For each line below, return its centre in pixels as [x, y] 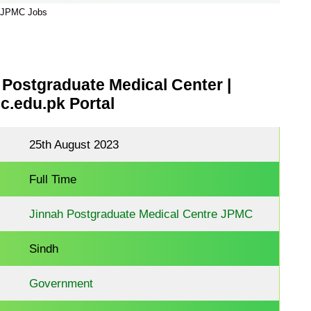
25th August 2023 [74, 145]
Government [61, 284]
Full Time [53, 179]
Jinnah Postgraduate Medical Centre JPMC [141, 214]
